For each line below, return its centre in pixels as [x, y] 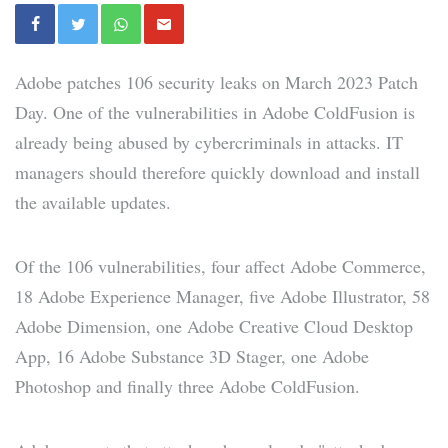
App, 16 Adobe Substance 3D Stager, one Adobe [192, 356]
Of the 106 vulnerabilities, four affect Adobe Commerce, [220, 266]
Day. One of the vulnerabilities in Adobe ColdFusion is [215, 112]
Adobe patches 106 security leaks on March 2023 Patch [216, 82]
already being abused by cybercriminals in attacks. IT [209, 142]
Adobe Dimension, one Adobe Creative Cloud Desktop [214, 326]
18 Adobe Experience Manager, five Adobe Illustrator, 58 [222, 296]
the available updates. [93, 202]
